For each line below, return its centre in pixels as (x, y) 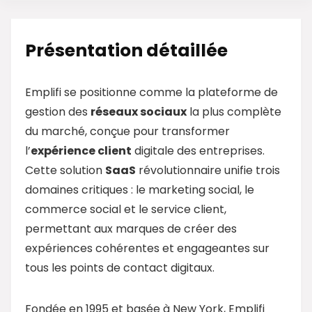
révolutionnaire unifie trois (208, 170)
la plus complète (234, 111)
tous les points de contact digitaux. (120, 267)
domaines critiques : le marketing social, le (140, 189)
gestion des (58, 111)
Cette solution (65, 170)
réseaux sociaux (139, 111)
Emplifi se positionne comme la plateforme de (151, 92)
